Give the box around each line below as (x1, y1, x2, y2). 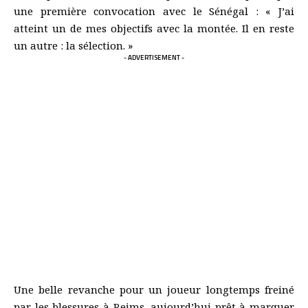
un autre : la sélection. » (14, 38, 133, 52)
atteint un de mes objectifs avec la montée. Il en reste (14, 21, 294, 35)
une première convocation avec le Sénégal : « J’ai (14, 3, 294, 18)
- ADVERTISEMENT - (124, 52, 184, 63)
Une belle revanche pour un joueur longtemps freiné (14, 282, 294, 296)
